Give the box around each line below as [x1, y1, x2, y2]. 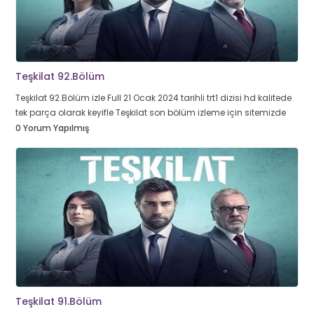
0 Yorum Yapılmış [15, 122, 89, 134]
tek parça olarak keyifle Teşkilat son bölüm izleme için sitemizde [15, 107, 286, 118]
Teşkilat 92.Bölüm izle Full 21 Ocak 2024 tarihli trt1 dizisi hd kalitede [15, 92, 292, 104]
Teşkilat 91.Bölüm [15, 294, 102, 308]
